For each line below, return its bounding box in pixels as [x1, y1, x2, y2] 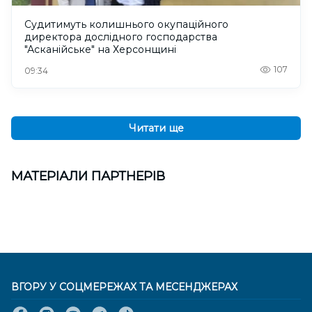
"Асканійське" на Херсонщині [24, 43, 176, 56]
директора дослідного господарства [24, 31, 217, 44]
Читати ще [128, 122, 184, 135]
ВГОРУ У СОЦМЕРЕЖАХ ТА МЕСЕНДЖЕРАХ [11, 281, 237, 294]
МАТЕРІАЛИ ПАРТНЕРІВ [11, 169, 165, 185]
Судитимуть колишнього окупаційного [24, 18, 228, 31]
